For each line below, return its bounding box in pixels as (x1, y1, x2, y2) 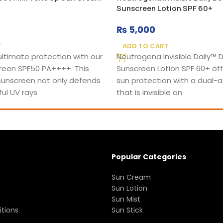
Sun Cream (111, 172, 151, 183)
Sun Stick (111, 205, 143, 216)
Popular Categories (111, 152, 186, 162)
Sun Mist (111, 194, 140, 205)
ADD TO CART (122, 41, 169, 51)
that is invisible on (116, 87, 182, 98)
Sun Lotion (111, 183, 147, 194)
